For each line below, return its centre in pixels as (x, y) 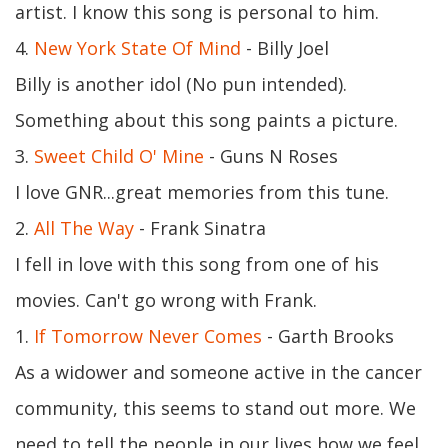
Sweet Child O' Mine (116, 156)
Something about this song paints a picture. (206, 120)
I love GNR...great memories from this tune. (202, 192)
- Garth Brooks (328, 336)
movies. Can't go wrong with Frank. (166, 300)
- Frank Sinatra (200, 228)
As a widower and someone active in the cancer (218, 372)
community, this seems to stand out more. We (215, 408)
